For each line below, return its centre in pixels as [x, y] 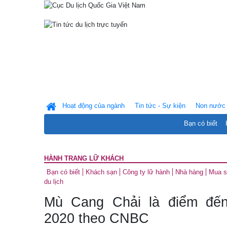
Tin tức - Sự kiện [160, 106]
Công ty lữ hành [146, 172]
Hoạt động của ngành [93, 106]
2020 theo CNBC [97, 218]
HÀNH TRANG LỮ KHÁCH [84, 158]
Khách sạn [101, 172]
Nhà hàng [189, 172]
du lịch [54, 182]
